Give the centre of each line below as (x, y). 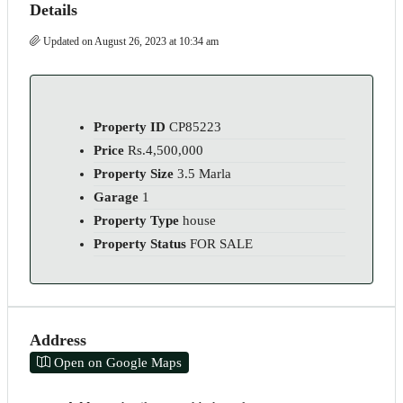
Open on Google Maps (116, 363)
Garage (116, 197)
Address (58, 340)
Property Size (134, 174)
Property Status (140, 244)
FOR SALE (221, 244)
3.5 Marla (204, 174)
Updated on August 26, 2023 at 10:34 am (130, 41)
